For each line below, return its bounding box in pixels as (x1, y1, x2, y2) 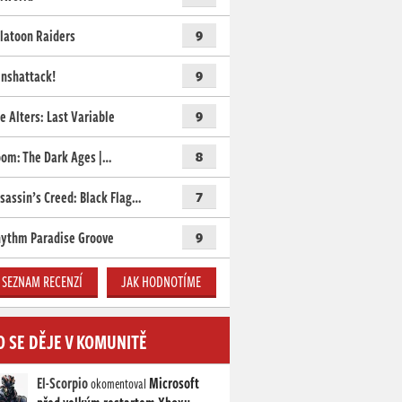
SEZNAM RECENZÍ (2, 271, 83, 293)
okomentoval (88, 374, 149, 393)
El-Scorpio (37, 372, 88, 394)
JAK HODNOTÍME (121, 271, 202, 293)
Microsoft (149, 372, 199, 394)
